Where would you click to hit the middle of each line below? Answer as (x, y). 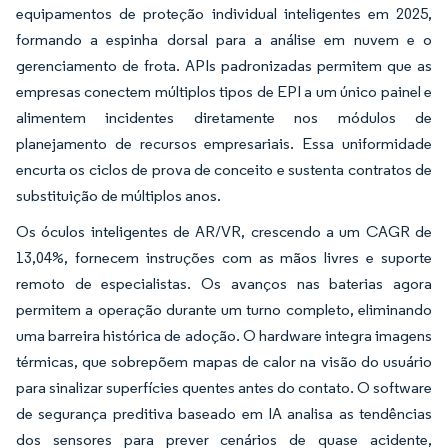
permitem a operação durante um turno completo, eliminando (224, 309)
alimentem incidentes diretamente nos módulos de (224, 117)
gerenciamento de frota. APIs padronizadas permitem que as (224, 65)
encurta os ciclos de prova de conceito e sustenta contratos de (224, 169)
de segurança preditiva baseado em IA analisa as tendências (224, 413)
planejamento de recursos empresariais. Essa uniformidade (224, 143)
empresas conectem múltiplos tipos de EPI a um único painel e (224, 91)
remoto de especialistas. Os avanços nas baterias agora (224, 283)
